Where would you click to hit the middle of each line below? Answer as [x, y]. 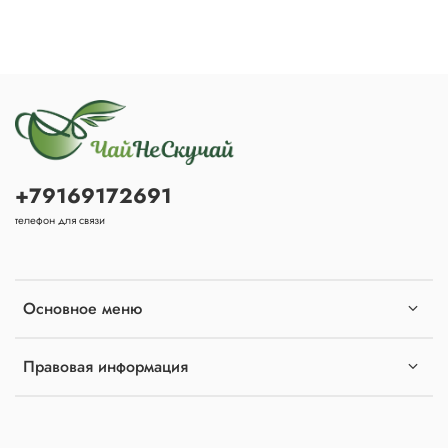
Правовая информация [105, 367]
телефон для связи [60, 220]
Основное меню [82, 309]
